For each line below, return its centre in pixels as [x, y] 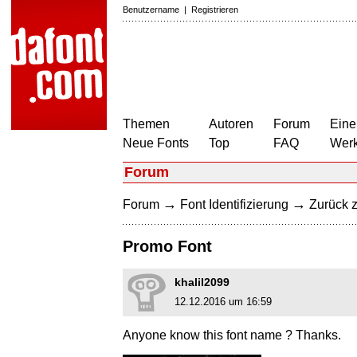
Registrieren [215, 10]
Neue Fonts [156, 143]
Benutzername [151, 10]
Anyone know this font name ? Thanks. [232, 335]
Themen [146, 124]
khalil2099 [202, 282]
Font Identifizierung [234, 204]
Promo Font [167, 247]
